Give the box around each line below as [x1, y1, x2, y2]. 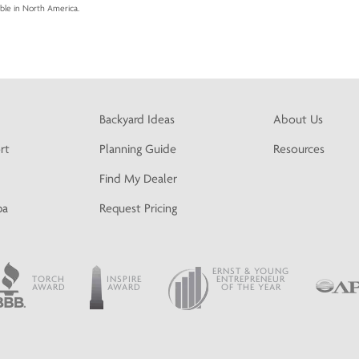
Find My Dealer [99, 171, 178, 187]
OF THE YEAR [220, 280, 281, 292]
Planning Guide [99, 141, 177, 157]
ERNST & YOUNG [212, 264, 290, 276]
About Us [272, 111, 323, 127]
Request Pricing [99, 200, 178, 216]
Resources [272, 141, 325, 157]
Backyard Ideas [99, 111, 175, 127]
